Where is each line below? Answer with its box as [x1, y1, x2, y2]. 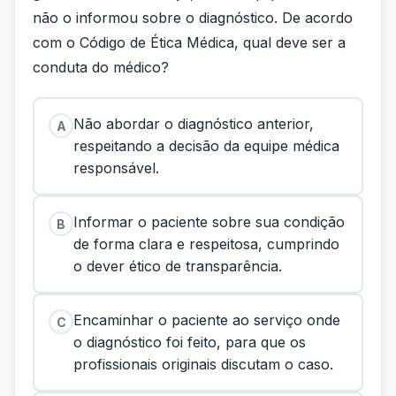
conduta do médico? [33, 58, 169, 76]
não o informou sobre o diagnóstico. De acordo [33, 9, 353, 27]
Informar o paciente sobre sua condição [73, 213, 345, 231]
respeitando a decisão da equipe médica [73, 137, 339, 155]
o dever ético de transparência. [73, 257, 282, 275]
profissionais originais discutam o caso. [73, 355, 333, 373]
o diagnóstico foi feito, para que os [73, 333, 306, 351]
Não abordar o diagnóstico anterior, [73, 115, 314, 133]
